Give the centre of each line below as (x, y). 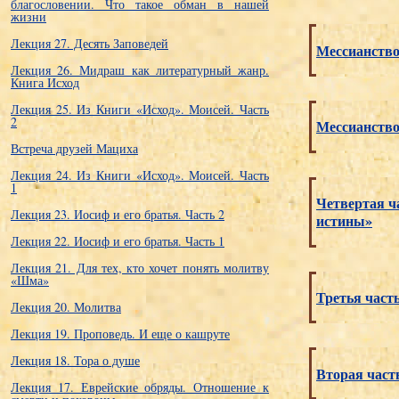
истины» (344, 221)
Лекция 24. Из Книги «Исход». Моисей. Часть (140, 175)
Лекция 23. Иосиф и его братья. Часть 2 (118, 214)
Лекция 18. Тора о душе (75, 360)
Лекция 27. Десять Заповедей (90, 43)
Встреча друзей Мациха (74, 148)
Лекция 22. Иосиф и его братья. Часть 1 (118, 241)
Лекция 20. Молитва (66, 307)
